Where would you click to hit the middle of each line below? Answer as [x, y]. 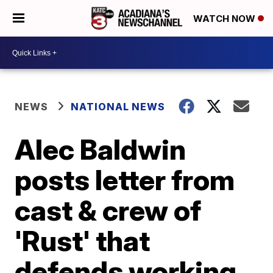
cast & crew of [108, 210]
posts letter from [125, 180]
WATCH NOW [225, 19]
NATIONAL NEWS [118, 107]
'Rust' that [83, 241]
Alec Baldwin [101, 149]
